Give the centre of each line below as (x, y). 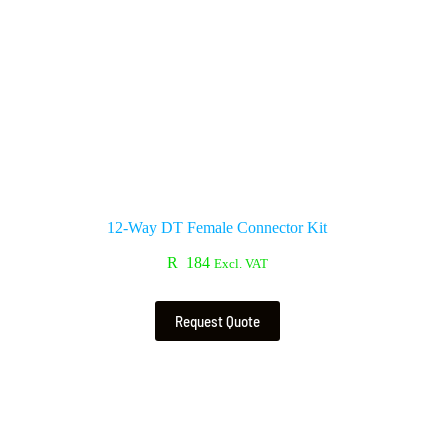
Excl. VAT (240, 263)
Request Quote (217, 320)
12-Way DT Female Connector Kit (217, 227)
